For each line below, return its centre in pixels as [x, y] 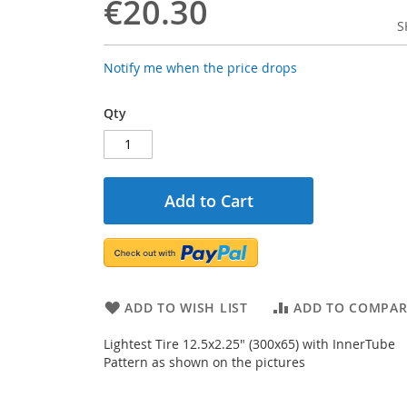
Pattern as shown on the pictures [205, 362]
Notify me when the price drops [201, 67]
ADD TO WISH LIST [186, 307]
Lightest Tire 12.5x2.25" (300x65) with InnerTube [250, 343]
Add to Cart [208, 200]
